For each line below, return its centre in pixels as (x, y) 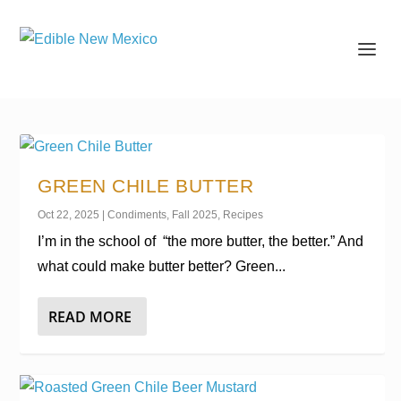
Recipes (243, 215)
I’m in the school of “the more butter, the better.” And (201, 241)
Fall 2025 (195, 215)
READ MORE (90, 316)
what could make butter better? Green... (162, 266)
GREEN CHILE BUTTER (146, 186)
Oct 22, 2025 (69, 215)
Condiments (137, 215)
